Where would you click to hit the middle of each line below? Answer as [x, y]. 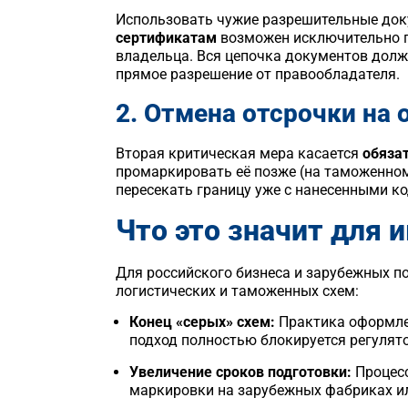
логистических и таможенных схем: [237, 291]
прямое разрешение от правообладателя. [258, 75]
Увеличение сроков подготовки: [240, 372]
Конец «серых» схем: [202, 322]
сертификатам [166, 38]
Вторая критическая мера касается [239, 153]
